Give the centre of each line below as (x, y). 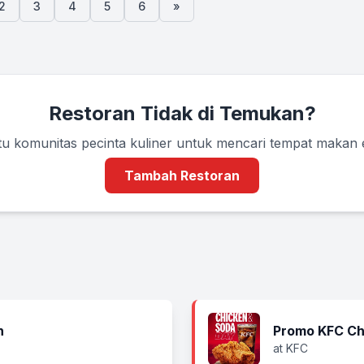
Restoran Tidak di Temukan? (182, 113)
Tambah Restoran (182, 175)
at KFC (290, 348)
